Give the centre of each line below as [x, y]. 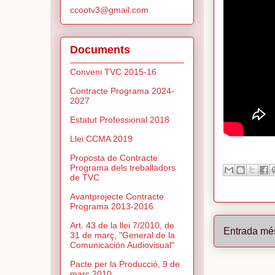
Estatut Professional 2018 [120, 120]
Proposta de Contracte [114, 158]
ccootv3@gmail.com [109, 10]
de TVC [85, 178]
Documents [100, 50]
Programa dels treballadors [123, 168]
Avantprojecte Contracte [117, 197]
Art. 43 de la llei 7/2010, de [122, 226]
